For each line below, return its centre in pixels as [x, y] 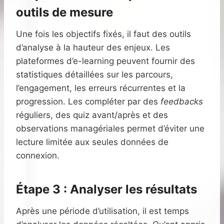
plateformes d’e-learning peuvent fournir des [105, 61]
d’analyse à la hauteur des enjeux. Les [93, 48]
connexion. [38, 156]
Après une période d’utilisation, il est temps [102, 211]
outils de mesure [64, 12]
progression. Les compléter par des [88, 102]
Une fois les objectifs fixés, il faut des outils [103, 34]
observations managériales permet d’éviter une [110, 129]
